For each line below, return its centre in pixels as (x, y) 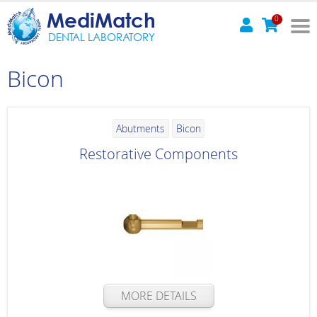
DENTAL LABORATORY (101, 36)
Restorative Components (158, 154)
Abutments (141, 128)
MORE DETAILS (158, 295)
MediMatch (101, 19)
